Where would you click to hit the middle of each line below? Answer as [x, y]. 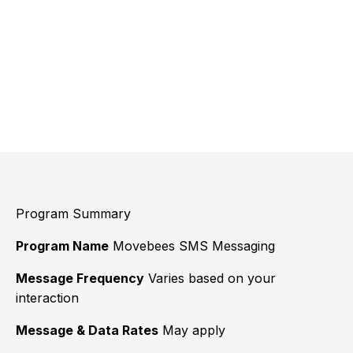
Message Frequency [80, 278]
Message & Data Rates [87, 330]
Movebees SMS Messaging [192, 246]
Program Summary [73, 214]
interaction [47, 298]
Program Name [62, 246]
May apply [192, 330]
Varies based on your [210, 278]
